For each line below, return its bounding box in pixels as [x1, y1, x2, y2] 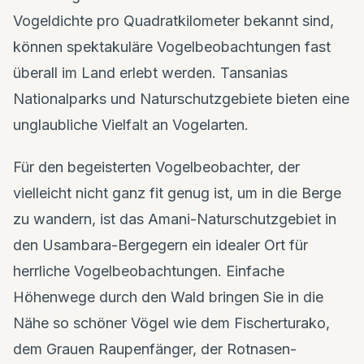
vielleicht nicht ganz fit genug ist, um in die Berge [13, 184, 341, 201]
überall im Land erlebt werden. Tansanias [13, 63, 288, 81]
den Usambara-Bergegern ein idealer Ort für [13, 236, 308, 253]
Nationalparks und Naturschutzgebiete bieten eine [13, 89, 349, 107]
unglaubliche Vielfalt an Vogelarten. [13, 115, 249, 133]
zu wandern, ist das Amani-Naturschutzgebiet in [13, 210, 336, 227]
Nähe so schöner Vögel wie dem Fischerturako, [13, 314, 330, 331]
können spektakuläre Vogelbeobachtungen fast [13, 37, 331, 55]
